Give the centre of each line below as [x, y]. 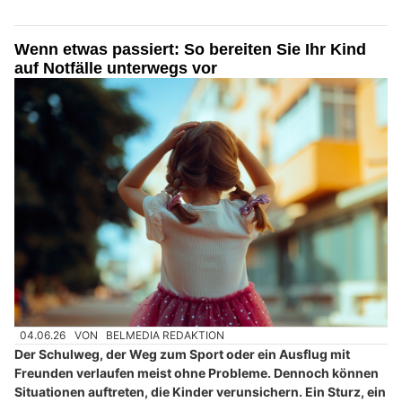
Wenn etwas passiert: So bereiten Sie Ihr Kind [190, 49]
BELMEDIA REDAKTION [166, 336]
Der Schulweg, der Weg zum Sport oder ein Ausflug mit [182, 354]
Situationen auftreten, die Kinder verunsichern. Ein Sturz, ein [200, 392]
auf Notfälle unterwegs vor [116, 68]
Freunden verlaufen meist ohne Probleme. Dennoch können [197, 373]
